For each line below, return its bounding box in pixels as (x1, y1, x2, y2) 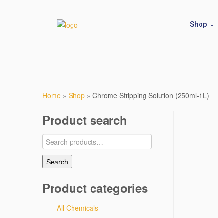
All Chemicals (57, 203, 98, 213)
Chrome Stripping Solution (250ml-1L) (92, 91, 209, 100)
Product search (42, 111, 127, 128)
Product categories (42, 180, 148, 196)
